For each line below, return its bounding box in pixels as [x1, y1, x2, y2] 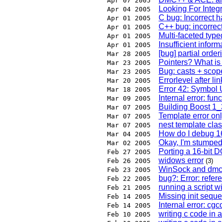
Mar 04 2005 [107, 130, 151, 138]
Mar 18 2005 [107, 86, 151, 94]
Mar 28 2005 [107, 50, 151, 58]
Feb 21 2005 [107, 184, 151, 192]
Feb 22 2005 [107, 175, 151, 183]
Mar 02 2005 [107, 139, 151, 147]
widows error [159, 156, 204, 165]
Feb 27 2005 [107, 148, 151, 156]
